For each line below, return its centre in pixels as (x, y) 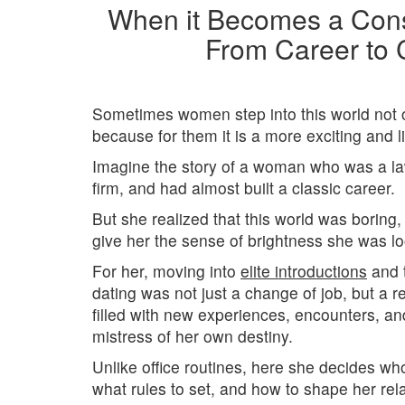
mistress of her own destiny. (193, 335)
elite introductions (304, 270)
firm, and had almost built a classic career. (244, 187)
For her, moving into (166, 270)
